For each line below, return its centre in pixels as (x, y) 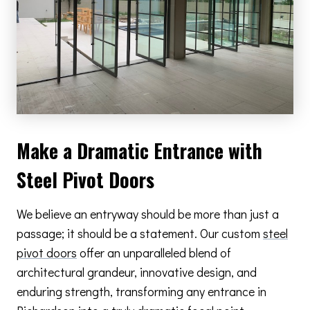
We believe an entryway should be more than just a (148, 213)
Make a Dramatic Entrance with (139, 150)
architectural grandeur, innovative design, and (137, 272)
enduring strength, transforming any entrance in (142, 291)
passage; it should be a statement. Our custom (140, 233)
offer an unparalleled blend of (154, 252)
